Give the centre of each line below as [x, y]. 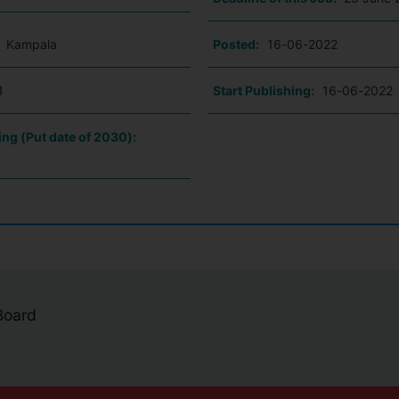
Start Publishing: [263, 90]
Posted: [236, 44]
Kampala [32, 44]
